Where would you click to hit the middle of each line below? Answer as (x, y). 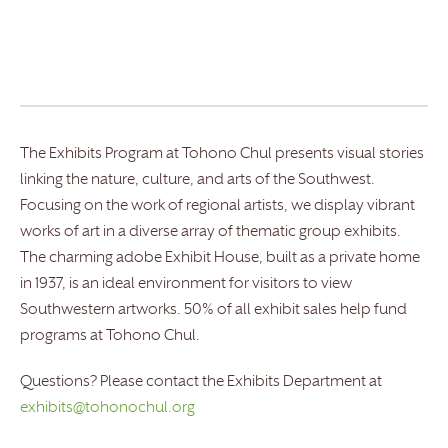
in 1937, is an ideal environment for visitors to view (186, 285)
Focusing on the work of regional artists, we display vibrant (217, 207)
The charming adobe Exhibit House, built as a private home (220, 259)
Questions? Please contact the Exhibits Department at (201, 383)
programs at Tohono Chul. (110, 337)
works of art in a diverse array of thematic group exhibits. (210, 233)
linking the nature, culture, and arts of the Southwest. (197, 181)
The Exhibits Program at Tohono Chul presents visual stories (222, 155)
